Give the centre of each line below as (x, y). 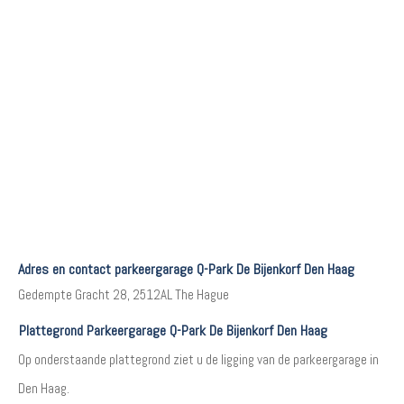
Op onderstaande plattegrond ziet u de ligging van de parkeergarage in (198, 359)
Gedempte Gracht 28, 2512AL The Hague (124, 294)
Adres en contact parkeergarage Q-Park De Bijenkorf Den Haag (186, 269)
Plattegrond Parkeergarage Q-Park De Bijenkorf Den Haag (173, 330)
